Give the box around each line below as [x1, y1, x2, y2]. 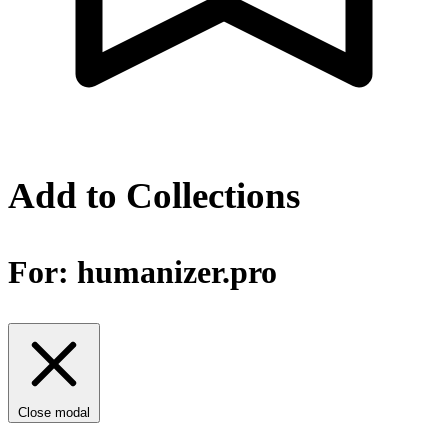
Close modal [18, 405, 90, 421]
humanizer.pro [77, 254, 277, 291]
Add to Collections [8, 174, 300, 216]
